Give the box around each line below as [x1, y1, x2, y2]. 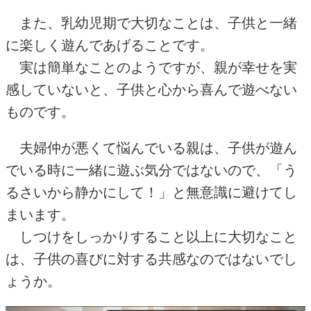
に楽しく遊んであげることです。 [6, 37, 214, 53]
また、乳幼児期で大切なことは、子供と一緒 [6, 15, 297, 31]
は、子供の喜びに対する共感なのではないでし [6, 251, 297, 267]
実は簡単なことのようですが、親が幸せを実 [6, 60, 297, 76]
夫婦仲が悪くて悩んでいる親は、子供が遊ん [6, 140, 297, 156]
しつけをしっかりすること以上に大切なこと [6, 229, 297, 245]
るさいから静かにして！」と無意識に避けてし [6, 185, 297, 201]
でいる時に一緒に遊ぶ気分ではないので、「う [6, 162, 297, 178]
